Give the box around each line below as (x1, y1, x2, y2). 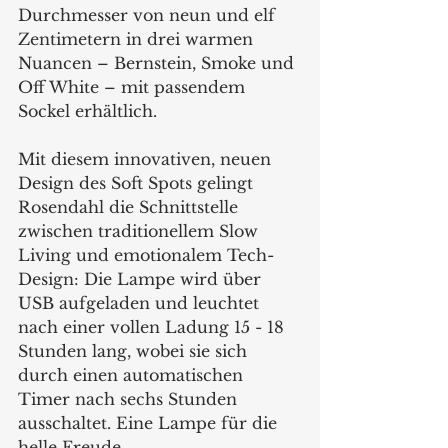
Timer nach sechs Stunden (18, 388, 242, 409)
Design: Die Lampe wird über (18, 268, 266, 289)
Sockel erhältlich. (18, 100, 157, 121)
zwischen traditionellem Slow (18, 220, 263, 241)
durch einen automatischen (18, 364, 248, 385)
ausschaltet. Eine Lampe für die (18, 412, 282, 433)
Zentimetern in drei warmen (18, 28, 258, 49)
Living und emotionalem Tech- (18, 244, 274, 265)
